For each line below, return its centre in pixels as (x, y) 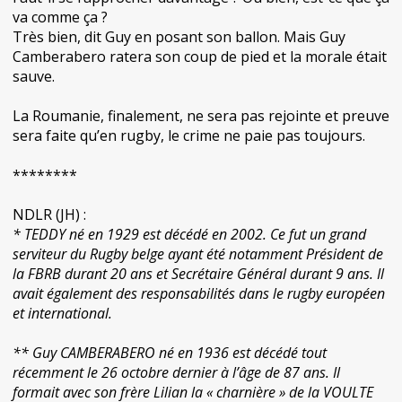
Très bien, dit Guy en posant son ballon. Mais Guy (179, 37)
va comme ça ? (60, 17)
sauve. (34, 76)
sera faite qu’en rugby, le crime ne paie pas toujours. (189, 135)
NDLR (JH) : (49, 214)
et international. (62, 313)
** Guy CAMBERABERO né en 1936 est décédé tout (170, 353)
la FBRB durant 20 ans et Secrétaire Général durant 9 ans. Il (198, 274)
